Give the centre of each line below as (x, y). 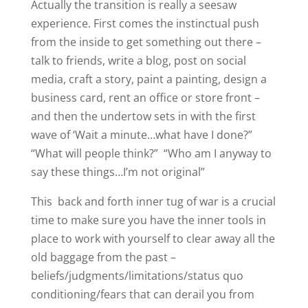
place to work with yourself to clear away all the (153, 239)
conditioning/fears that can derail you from (142, 294)
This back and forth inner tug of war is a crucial (153, 201)
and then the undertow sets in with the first (143, 116)
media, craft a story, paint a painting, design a (148, 79)
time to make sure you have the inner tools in (148, 220)
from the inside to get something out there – (146, 42)
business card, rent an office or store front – (145, 98)
